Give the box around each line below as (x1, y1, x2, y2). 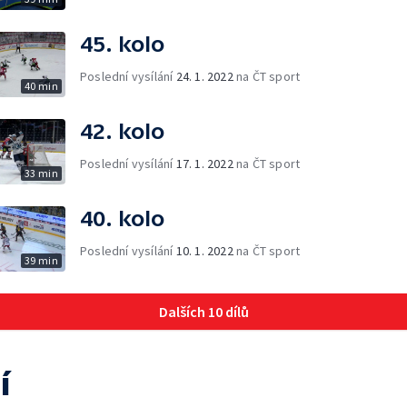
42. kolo (80, 118, 164, 144)
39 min (24, 253, 58, 267)
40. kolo (80, 205, 164, 231)
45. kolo (80, 31, 164, 56)
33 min (24, 165, 58, 180)
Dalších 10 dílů (158, 302, 249, 321)
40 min (24, 78, 58, 93)
